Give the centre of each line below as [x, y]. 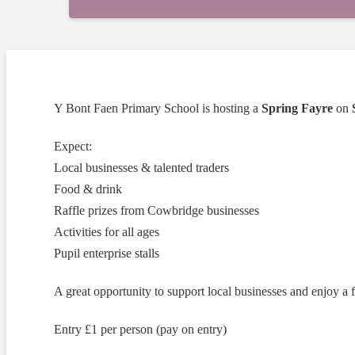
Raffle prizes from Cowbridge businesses [157, 210]
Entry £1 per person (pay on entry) [140, 329]
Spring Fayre [297, 108]
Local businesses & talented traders [141, 167]
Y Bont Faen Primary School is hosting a [158, 108]
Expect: [73, 146]
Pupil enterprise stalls [107, 253]
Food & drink [88, 189]
